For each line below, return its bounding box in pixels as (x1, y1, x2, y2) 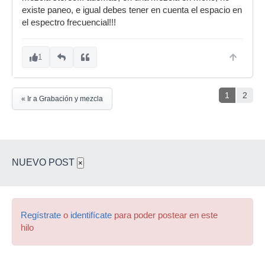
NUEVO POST (12, 157, 77, 167)
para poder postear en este (112, 211, 218, 220)
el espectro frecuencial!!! (22, 18, 116, 27)
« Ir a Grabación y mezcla (21, 95, 103, 103)
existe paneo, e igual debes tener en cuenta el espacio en (22, 5, 242, 15)
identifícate (70, 211, 112, 220)
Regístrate (21, 211, 61, 220)
